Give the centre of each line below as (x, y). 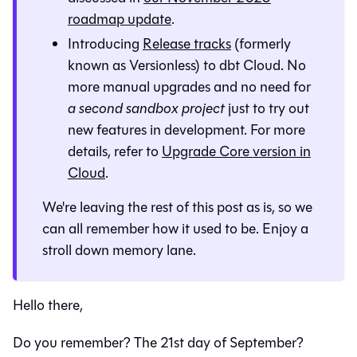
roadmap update (120, 19)
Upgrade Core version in (236, 151)
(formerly (261, 43)
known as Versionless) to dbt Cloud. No (187, 65)
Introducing (105, 43)
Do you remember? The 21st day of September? (158, 342)
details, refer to (115, 151)
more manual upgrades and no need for (189, 86)
